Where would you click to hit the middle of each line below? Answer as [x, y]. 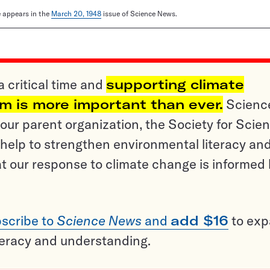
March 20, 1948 [76, 14]
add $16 [199, 221]
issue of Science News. [139, 14]
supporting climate [175, 85]
